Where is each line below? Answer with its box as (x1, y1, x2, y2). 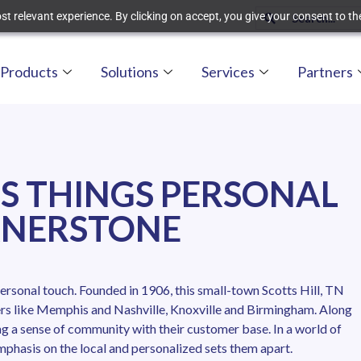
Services (201, 63, 255, 81)
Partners (297, 63, 353, 81)
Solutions (101, 63, 159, 81)
